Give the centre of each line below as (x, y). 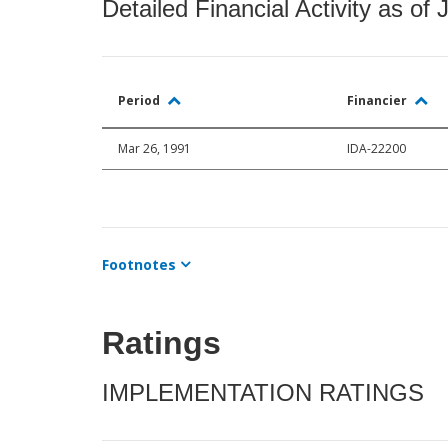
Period (140, 101)
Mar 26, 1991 (154, 149)
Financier (378, 101)
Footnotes (139, 265)
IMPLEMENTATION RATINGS (263, 393)
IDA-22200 (376, 149)
